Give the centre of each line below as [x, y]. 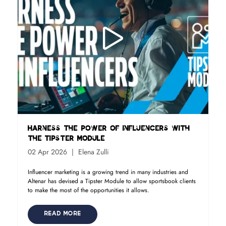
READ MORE [62, 214]
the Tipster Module [66, 139]
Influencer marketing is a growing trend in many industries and [108, 172]
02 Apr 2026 [47, 152]
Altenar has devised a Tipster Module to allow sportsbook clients [111, 181]
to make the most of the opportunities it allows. [88, 190]
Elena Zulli [92, 152]
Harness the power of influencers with [108, 129]
